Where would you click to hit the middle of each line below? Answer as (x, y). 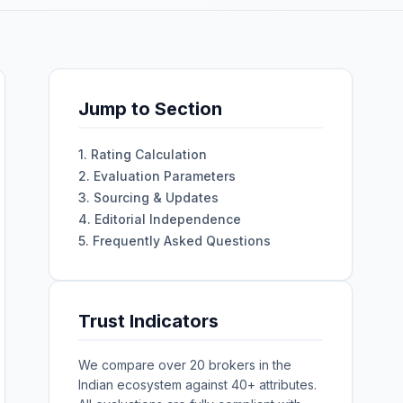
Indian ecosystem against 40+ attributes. (197, 385)
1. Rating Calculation (142, 154)
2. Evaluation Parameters (157, 176)
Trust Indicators (148, 321)
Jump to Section (150, 109)
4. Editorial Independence (159, 219)
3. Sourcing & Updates (148, 197)
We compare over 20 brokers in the (184, 365)
